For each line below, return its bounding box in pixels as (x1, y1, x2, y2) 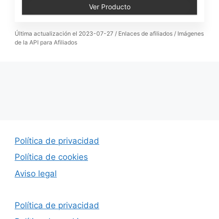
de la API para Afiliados (15, 38, 77, 46)
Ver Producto (88, 2, 131, 11)
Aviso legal (15, 168, 57, 178)
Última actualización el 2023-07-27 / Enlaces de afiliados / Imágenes (15, 29, 204, 37)
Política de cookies (15, 152, 88, 162)
